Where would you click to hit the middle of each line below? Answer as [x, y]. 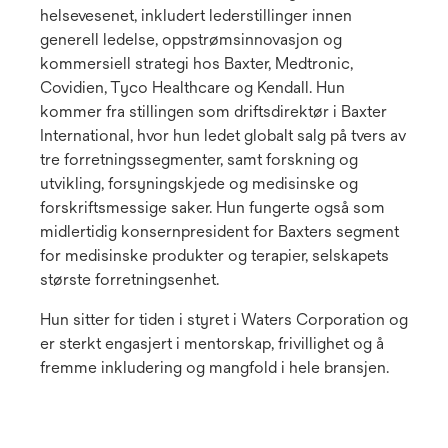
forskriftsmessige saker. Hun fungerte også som [212, 208]
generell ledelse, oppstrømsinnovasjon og [191, 40]
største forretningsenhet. [131, 280]
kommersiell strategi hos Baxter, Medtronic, [196, 64]
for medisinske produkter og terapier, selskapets [214, 256]
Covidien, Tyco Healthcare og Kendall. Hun [192, 88]
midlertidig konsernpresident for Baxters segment [219, 232]
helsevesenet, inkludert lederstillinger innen [196, 16]
